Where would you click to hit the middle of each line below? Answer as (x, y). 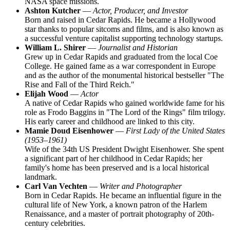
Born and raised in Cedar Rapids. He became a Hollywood (120, 20)
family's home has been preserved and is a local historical (117, 168)
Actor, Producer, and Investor (140, 11)
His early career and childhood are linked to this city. (110, 122)
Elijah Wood (46, 94)
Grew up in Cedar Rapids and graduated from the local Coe (121, 57)
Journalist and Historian (138, 48)
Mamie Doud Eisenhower (69, 131)
